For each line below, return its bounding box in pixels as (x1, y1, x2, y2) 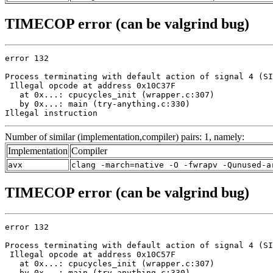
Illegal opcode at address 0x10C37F (5, 80, 175, 90)
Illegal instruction (5, 108, 97, 118)
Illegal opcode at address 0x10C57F (5, 249, 175, 259)
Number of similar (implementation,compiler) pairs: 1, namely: (5, 131, 244, 142)
